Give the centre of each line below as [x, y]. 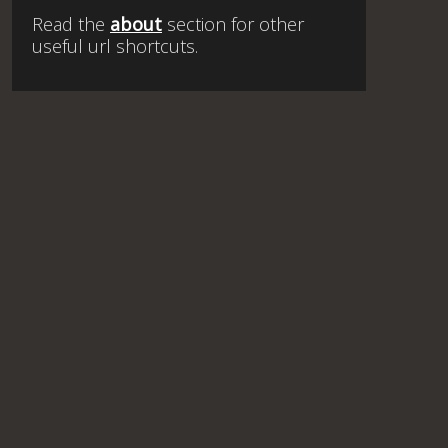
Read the [71, 24]
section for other [233, 24]
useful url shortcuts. [115, 46]
